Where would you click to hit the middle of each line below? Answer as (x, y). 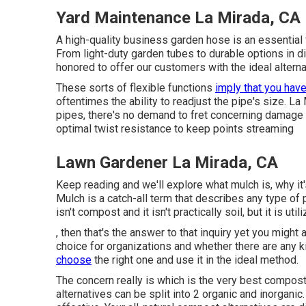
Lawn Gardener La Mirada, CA (167, 163)
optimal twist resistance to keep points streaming (175, 129)
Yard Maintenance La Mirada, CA (178, 18)
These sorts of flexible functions (136, 88)
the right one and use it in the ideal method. (195, 260)
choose (74, 260)
